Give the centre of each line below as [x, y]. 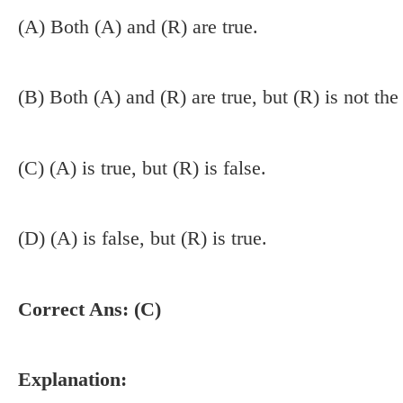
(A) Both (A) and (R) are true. [138, 26]
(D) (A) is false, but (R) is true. [143, 238]
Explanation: [72, 380]
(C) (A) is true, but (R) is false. [142, 167]
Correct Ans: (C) [90, 309]
